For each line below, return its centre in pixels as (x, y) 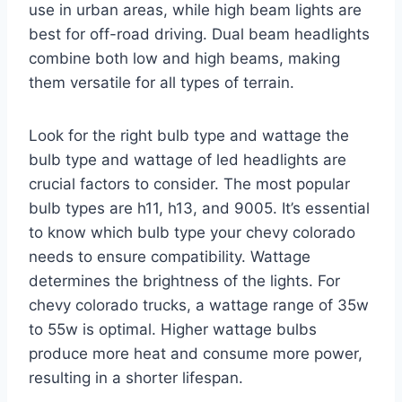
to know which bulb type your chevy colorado (192, 233)
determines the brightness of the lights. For (184, 281)
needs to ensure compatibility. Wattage (170, 257)
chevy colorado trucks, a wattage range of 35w (199, 306)
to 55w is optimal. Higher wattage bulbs (173, 330)
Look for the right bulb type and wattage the (189, 136)
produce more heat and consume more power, (196, 354)
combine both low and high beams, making (184, 59)
